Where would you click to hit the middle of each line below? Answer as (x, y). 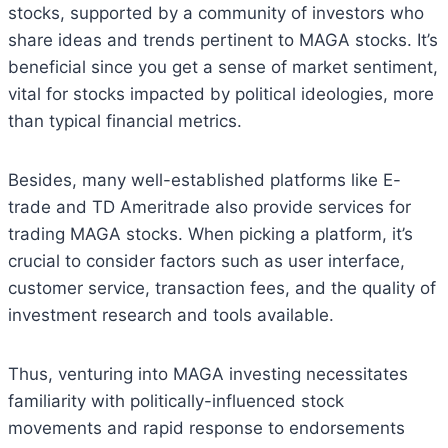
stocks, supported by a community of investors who (216, 13)
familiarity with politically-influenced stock (176, 401)
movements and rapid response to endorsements (206, 428)
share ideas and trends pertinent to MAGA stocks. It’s (223, 40)
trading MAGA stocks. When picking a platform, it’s (210, 234)
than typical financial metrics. (125, 121)
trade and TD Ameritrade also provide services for (209, 207)
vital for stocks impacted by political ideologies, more (221, 94)
